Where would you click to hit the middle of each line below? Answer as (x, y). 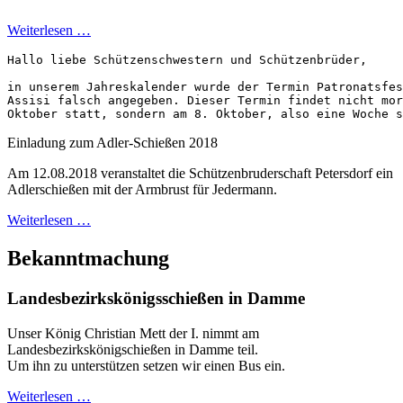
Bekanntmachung (88, 258)
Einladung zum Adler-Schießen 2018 (112, 142)
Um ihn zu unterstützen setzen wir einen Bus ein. (146, 365)
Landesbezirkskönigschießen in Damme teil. (133, 349)
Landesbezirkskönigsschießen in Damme (156, 298)
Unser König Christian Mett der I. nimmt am (133, 333)
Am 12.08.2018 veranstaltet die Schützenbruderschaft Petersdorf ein (200, 173)
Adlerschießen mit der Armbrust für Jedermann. (142, 189)
